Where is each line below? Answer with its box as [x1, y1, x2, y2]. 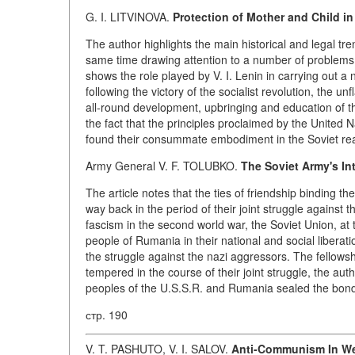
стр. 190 [86, 307, 128, 323]
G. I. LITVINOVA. [86, 9, 173, 25]
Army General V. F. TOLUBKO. [86, 158, 241, 174]
